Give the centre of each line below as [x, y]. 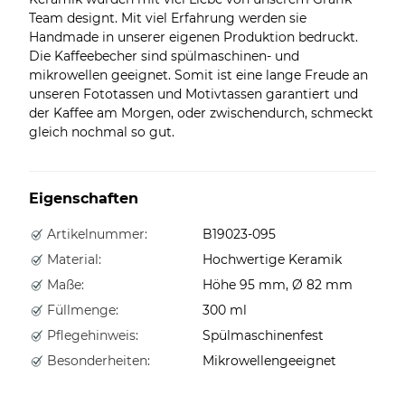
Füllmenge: [81, 310]
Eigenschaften [84, 198]
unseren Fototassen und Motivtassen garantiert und [193, 94]
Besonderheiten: [97, 360]
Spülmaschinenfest [263, 335]
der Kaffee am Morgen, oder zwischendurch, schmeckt [201, 113]
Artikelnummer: [95, 234]
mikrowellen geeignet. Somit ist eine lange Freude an [198, 75]
